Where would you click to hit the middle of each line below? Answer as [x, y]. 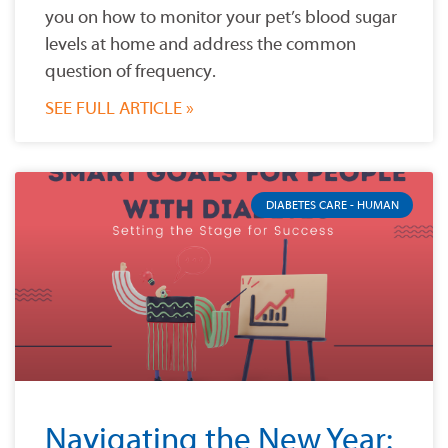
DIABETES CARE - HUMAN [332, 205]
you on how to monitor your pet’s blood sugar [221, 18]
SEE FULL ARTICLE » [119, 109]
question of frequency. [130, 72]
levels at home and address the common [200, 45]
